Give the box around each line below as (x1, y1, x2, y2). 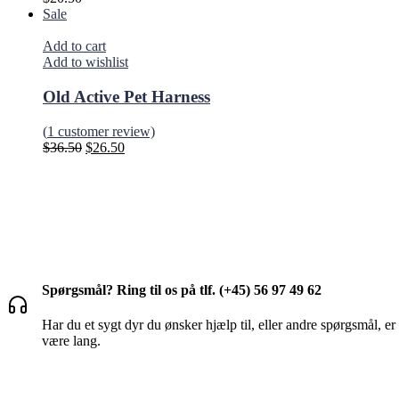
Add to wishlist (43, 54, 128, 70)
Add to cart (43, 38, 106, 54)
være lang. (42, 333, 101, 349)
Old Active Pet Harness (43, 87, 210, 107)
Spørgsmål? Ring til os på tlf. (42, 282, 219, 298)
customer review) (54, 123, 155, 139)
